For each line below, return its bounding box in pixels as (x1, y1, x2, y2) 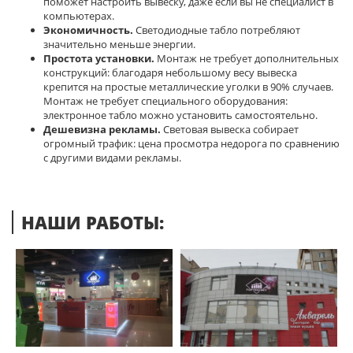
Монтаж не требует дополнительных (154, 51, 339, 65)
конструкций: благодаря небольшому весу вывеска (43, 65, 297, 80)
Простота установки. (43, 51, 154, 65)
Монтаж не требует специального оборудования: (43, 94, 288, 108)
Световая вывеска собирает (161, 122, 299, 136)
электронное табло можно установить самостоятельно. (43, 108, 318, 122)
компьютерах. (43, 9, 114, 23)
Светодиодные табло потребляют (133, 23, 300, 37)
